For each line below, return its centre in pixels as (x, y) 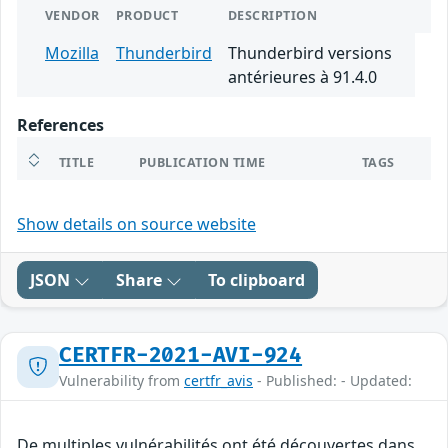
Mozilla (72, 53)
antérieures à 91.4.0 (302, 77)
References (60, 125)
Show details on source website (136, 224)
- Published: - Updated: (332, 381)
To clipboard (256, 280)
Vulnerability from (121, 381)
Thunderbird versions (310, 53)
